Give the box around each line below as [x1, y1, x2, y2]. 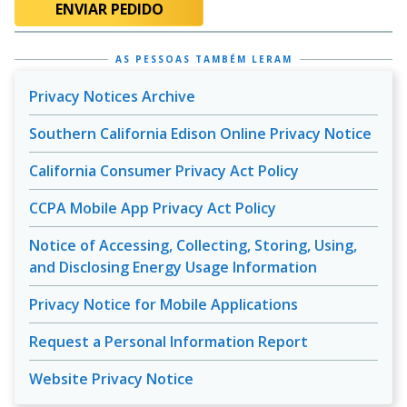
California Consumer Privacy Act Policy [29, 161, 299, 181]
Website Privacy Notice [29, 369, 194, 389]
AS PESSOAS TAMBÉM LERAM [114, 53, 293, 65]
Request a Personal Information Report [29, 332, 308, 352]
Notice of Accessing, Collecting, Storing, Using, [29, 235, 357, 255]
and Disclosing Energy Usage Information [29, 257, 317, 277]
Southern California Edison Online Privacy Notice [29, 124, 372, 144]
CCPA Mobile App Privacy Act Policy [29, 198, 276, 218]
